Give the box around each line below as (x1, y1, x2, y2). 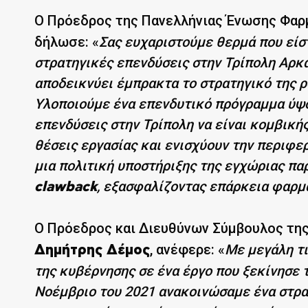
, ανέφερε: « (150, 241, 225, 258)
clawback (34, 179, 97, 194)
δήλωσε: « (34, 33, 99, 50)
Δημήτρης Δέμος (34, 243, 150, 257)
